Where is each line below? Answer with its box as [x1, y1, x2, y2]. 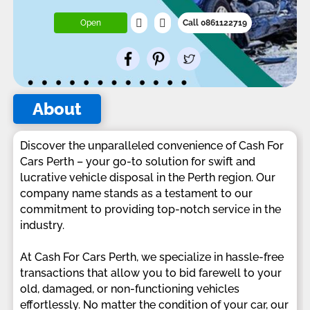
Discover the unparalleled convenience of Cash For [20, 139, 284, 153]
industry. [20, 219, 64, 232]
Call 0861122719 [183, 18, 248, 28]
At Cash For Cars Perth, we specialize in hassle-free [20, 250, 284, 264]
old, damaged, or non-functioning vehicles [20, 282, 239, 296]
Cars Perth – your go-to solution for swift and [20, 155, 255, 169]
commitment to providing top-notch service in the [20, 203, 281, 217]
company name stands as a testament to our [20, 187, 253, 201]
